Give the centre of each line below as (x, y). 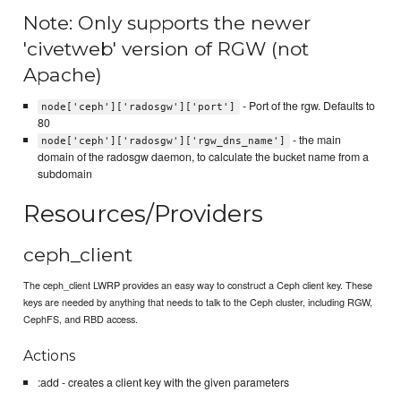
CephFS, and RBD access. (81, 319)
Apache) (63, 75)
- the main (315, 139)
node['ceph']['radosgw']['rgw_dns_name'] (164, 141)
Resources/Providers (144, 214)
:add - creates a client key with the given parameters (163, 383)
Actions (50, 356)
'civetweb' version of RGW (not (166, 49)
